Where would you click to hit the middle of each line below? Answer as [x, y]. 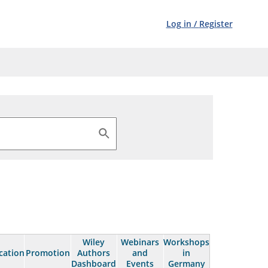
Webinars [140, 242]
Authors [94, 253]
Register [216, 24]
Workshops [187, 242]
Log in [179, 24]
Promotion [48, 253]
